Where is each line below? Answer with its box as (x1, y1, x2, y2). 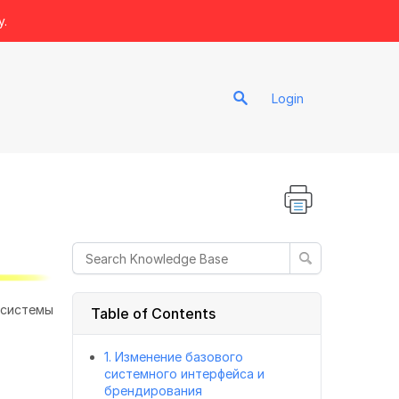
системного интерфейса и (104, 366, 265, 381)
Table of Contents (91, 305, 216, 322)
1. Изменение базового (104, 349, 243, 364)
